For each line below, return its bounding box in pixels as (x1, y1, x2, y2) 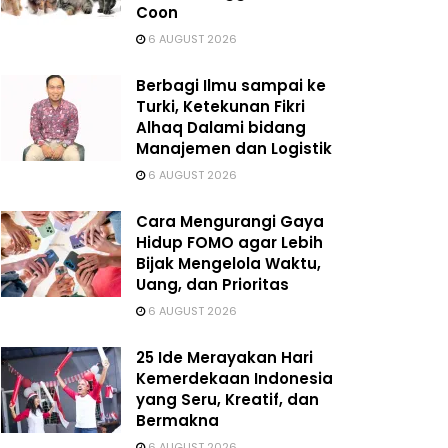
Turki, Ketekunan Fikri (136, 96, 305, 117)
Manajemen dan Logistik (136, 138, 332, 159)
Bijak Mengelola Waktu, (136, 253, 321, 274)
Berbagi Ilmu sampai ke (136, 75, 326, 96)
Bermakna (136, 410, 219, 431)
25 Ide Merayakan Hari (136, 347, 313, 368)
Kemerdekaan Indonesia (136, 368, 333, 389)
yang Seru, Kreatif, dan (136, 389, 319, 410)
